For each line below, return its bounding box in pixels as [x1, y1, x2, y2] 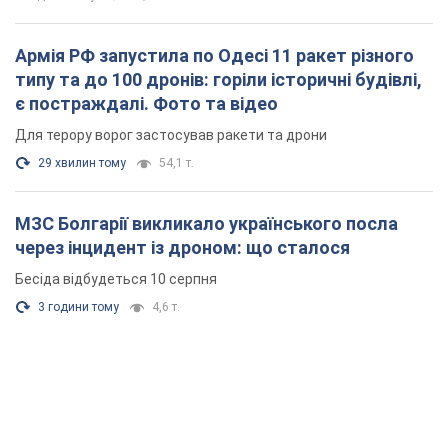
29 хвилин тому [38, 155, 126, 170]
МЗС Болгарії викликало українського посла [15, 212, 398, 234]
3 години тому [38, 299, 119, 314]
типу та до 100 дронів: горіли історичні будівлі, [15, 68, 422, 90]
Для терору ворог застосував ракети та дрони [15, 126, 327, 143]
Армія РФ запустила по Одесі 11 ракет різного [15, 44, 414, 66]
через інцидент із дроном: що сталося [15, 236, 350, 258]
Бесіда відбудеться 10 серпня [15, 270, 217, 287]
